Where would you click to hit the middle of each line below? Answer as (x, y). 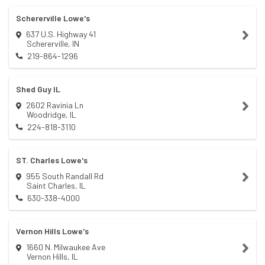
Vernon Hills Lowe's (52, 231)
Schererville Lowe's (53, 18)
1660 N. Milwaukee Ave (66, 247)
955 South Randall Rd (65, 176)
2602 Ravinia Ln (55, 105)
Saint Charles (51, 185)
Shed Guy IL (38, 89)
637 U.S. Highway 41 (61, 34)
